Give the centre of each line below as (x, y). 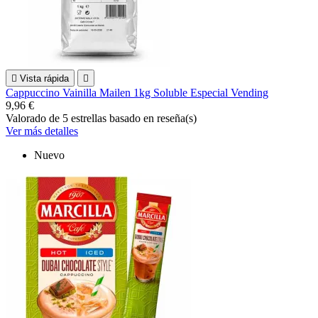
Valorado (27, 118)
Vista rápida (44, 78)
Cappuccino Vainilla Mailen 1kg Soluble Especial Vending (137, 92)
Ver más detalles (42, 131)
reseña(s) (177, 118)
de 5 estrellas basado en (103, 118)
